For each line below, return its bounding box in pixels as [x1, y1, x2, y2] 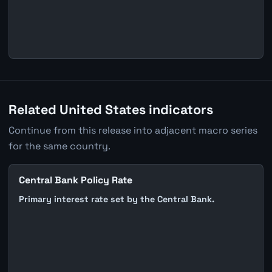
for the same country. [8, 139, 110, 152]
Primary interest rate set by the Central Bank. [18, 193, 214, 205]
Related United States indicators [8, 101, 213, 118]
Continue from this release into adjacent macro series [8, 123, 257, 137]
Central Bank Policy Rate [18, 173, 132, 186]
